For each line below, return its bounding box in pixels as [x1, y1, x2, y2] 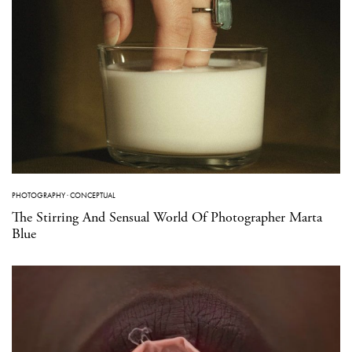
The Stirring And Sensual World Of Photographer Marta [12, 208, 322, 227]
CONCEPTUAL [70, 190, 115, 201]
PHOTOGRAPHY [12, 190, 65, 201]
